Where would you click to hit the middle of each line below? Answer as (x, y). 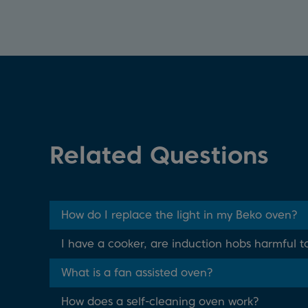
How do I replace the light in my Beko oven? (179, 215)
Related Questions (159, 155)
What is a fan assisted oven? (137, 273)
